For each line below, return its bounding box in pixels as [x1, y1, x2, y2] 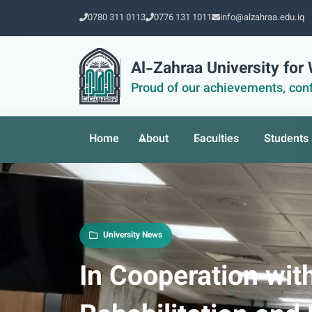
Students [264, 131, 309, 148]
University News [103, 229, 162, 242]
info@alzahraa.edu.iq [220, 11, 304, 25]
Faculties [194, 131, 239, 148]
